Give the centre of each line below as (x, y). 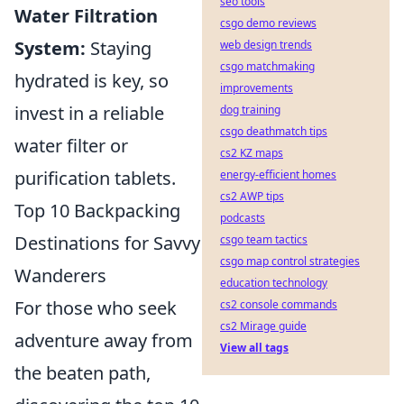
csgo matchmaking (267, 66)
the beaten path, (83, 372)
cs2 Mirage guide (263, 326)
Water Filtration (86, 15)
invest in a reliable (89, 113)
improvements (257, 88)
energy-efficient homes (278, 174)
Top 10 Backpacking (97, 210)
